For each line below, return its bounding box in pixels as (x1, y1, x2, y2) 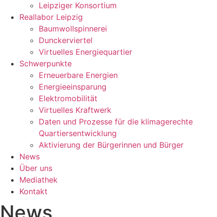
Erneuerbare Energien (39, 70, 118, 80)
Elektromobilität (39, 93, 97, 103)
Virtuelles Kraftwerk (39, 105, 111, 115)
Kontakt (19, 186, 47, 196)
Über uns (19, 163, 52, 173)
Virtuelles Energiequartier (39, 46, 132, 57)
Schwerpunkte (19, 58, 72, 68)
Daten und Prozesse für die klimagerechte (39, 116, 193, 126)
